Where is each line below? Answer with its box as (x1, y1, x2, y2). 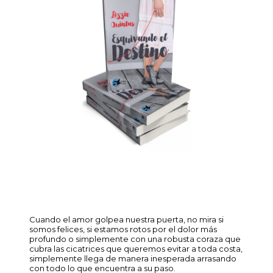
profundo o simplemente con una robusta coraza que (29, 233, 241, 244)
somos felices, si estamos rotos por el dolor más (29, 224, 217, 234)
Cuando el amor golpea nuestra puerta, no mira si (29, 214, 224, 224)
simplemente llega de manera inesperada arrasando (29, 253, 236, 263)
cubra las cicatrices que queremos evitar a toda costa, (29, 243, 243, 253)
